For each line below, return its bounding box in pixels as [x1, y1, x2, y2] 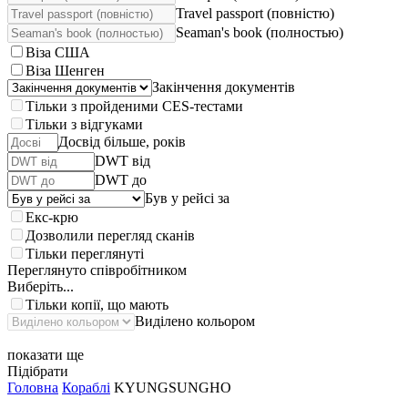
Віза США [25, 45, 90, 60]
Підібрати [7, 363, 68, 379]
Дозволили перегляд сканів [25, 228, 195, 243]
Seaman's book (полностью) [176, 25, 343, 40]
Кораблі [62, 380, 110, 395]
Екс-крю [25, 209, 78, 225]
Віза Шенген [25, 63, 105, 78]
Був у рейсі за [145, 190, 229, 206]
